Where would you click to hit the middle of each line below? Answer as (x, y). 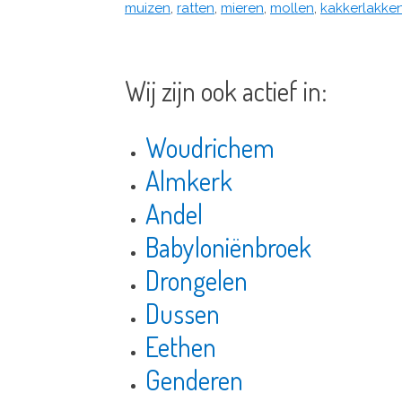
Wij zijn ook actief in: (226, 91)
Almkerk (188, 181)
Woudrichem (210, 148)
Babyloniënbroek (228, 247)
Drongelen (196, 280)
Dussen (182, 314)
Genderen (194, 380)
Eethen (180, 347)
